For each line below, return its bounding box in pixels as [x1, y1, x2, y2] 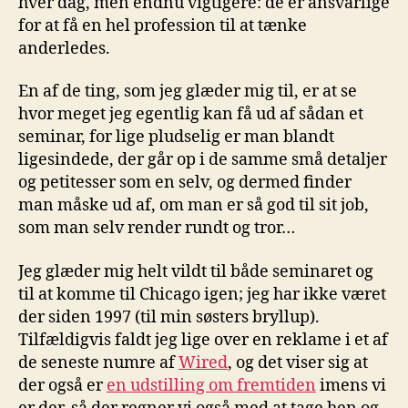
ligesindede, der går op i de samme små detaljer [18, 149, 387, 171]
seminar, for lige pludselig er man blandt [18, 127, 334, 148]
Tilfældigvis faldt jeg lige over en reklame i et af [18, 329, 388, 351]
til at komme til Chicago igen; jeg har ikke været [18, 283, 386, 305]
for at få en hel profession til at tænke [18, 15, 307, 36]
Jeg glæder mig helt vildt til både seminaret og [18, 260, 373, 282]
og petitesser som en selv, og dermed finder [18, 172, 352, 194]
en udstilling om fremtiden [107, 374, 316, 396]
